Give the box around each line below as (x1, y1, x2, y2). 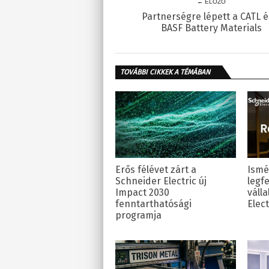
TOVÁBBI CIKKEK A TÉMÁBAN (120, 68, 210, 77)
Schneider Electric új (115, 175, 207, 187)
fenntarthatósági (115, 198, 192, 210)
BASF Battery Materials (160, 22, 262, 34)
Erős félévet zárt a (115, 164, 196, 176)
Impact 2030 (115, 187, 169, 199)
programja (115, 210, 162, 222)
